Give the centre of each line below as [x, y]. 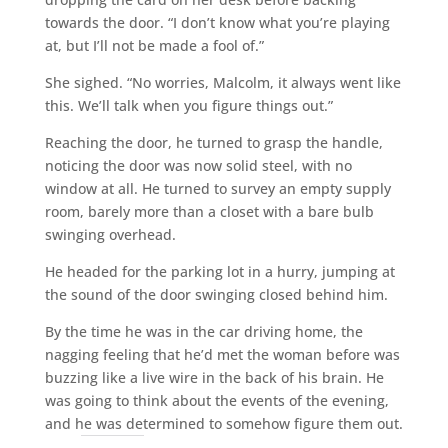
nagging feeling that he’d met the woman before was [222, 354]
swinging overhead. [110, 234]
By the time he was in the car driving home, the [203, 331]
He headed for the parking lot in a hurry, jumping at [219, 271]
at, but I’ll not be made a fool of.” [154, 45]
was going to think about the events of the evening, [216, 400]
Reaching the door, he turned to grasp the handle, [213, 142]
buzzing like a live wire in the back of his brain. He [214, 377]
